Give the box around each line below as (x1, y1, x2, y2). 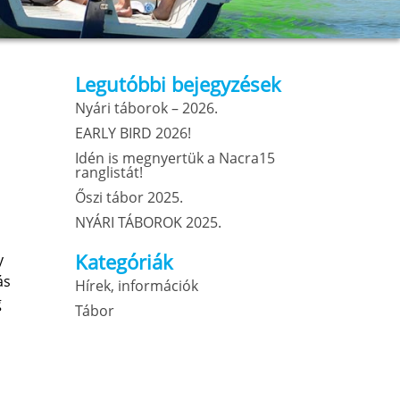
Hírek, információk (75, 276, 199, 296)
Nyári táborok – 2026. (75, 98, 219, 118)
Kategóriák (75, 248, 174, 275)
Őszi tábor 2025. (75, 187, 184, 207)
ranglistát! (75, 162, 144, 182)
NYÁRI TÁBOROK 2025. (75, 212, 222, 232)
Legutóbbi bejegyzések (75, 71, 282, 97)
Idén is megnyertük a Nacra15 (75, 148, 276, 168)
